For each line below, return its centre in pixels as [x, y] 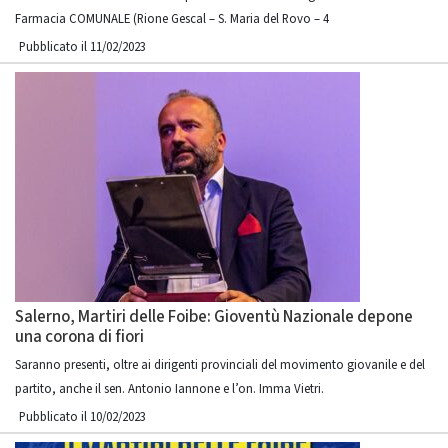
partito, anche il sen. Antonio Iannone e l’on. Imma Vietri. [169, 389]
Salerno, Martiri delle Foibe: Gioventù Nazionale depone [214, 317]
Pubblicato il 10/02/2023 [82, 417]
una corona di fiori [79, 337]
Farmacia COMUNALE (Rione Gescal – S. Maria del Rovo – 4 [172, 19]
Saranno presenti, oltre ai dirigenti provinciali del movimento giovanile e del [220, 365]
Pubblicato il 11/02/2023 [82, 47]
